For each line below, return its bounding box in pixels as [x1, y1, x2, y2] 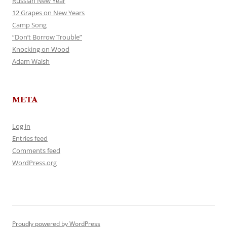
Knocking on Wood [12, 45, 69, 54]
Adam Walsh [12, 57, 50, 66]
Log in [12, 122, 30, 131]
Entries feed [12, 134, 48, 143]
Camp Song [12, 20, 47, 30]
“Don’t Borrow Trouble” [12, 32, 82, 42]
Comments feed [12, 146, 60, 156]
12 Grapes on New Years [12, 8, 85, 18]
